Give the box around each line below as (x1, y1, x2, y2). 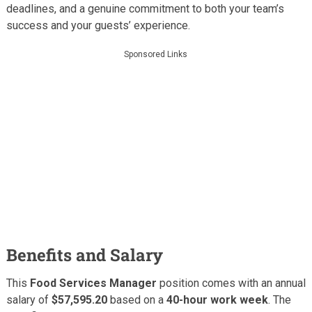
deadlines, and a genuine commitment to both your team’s (6, 1, 284, 15)
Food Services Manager (29, 276, 157, 290)
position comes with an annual (156, 276, 306, 290)
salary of (6, 292, 52, 306)
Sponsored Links (124, 49, 188, 59)
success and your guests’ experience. (6, 18, 190, 32)
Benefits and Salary (6, 243, 163, 266)
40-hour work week (166, 292, 268, 306)
